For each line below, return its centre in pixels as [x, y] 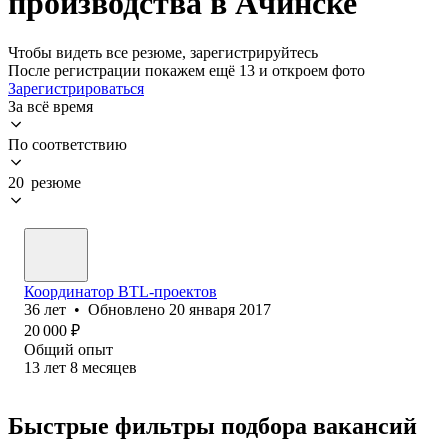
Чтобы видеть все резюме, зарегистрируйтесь [163, 52]
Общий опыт [68, 349]
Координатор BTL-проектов [120, 291]
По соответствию [67, 144]
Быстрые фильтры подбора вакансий [212, 425]
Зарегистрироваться [76, 88]
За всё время [50, 106]
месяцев [109, 367]
